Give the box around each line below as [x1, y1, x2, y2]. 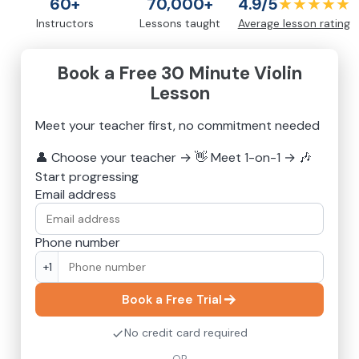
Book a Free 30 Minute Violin [57, 62, 302, 86]
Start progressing [35, 168, 139, 186]
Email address [35, 186, 116, 204]
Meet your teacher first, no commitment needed [35, 117, 320, 135]
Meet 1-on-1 [211, 149, 280, 167]
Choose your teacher [51, 149, 176, 167]
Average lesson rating [237, 16, 350, 31]
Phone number [35, 234, 120, 252]
